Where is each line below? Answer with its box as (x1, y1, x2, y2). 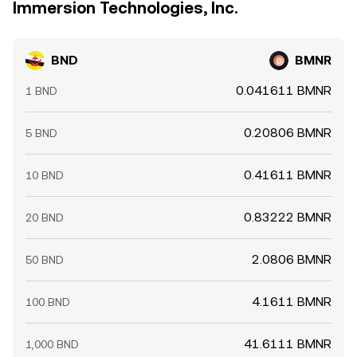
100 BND (25, 296, 70, 308)
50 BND (25, 253, 64, 266)
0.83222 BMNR (244, 210, 331, 225)
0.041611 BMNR (236, 83, 331, 98)
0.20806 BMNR (244, 125, 331, 140)
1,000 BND (25, 338, 79, 351)
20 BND (25, 211, 64, 224)
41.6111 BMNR (244, 336, 331, 351)
